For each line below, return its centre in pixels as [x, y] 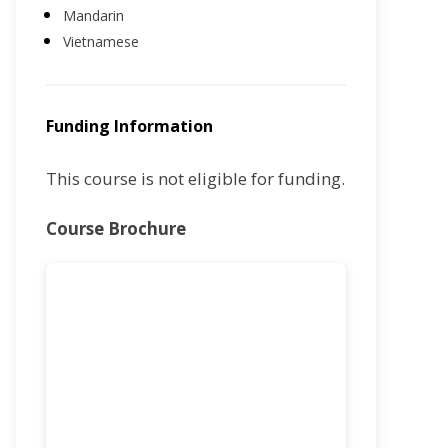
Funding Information [129, 125]
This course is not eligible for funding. [195, 178]
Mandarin [93, 15]
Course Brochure [116, 228]
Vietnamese [101, 41]
